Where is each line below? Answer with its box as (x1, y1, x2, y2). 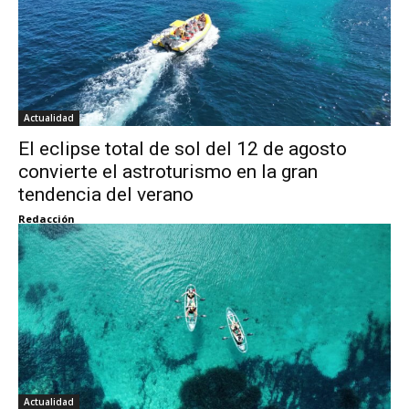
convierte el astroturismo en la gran (18, 160, 318, 183)
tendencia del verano (18, 183, 194, 205)
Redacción (18, 211, 75, 225)
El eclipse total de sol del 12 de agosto (18, 137, 347, 160)
